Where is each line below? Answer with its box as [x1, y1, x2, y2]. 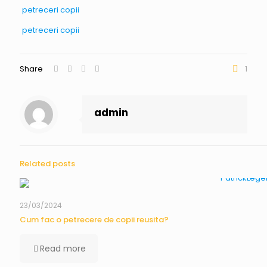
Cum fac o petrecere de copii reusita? [20, 214, 169, 225]
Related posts [20, 158, 75, 169]
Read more [40, 243, 86, 254]
